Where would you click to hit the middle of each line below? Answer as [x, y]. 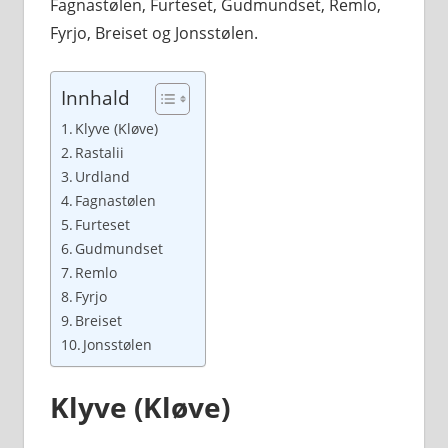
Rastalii [100, 152]
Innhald [95, 97]
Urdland [103, 176]
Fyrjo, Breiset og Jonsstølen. [153, 32]
